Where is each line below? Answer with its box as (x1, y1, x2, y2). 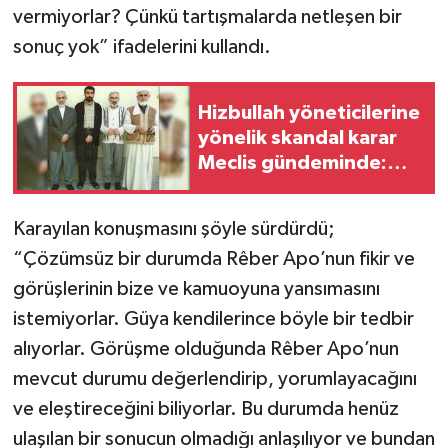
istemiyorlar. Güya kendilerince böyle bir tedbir (12, 309, 414, 330)
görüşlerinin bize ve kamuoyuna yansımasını (12, 279, 380, 300)
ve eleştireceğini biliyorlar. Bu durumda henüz (12, 399, 399, 420)
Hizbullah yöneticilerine (198, 102, 420, 123)
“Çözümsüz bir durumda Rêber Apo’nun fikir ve (12, 249, 415, 270)
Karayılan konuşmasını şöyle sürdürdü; (12, 219, 335, 240)
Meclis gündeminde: (198, 152, 387, 173)
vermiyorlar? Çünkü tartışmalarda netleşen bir (12, 7, 402, 28)
